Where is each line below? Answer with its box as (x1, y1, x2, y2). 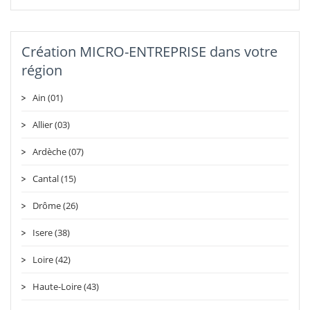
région (21, 60, 62, 80)
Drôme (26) (33, 199, 78, 212)
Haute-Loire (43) (33, 280, 99, 293)
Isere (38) (33, 226, 70, 239)
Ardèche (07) (33, 145, 84, 158)
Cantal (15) (33, 172, 76, 185)
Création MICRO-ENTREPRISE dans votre (21, 42, 277, 61)
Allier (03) (33, 118, 70, 131)
